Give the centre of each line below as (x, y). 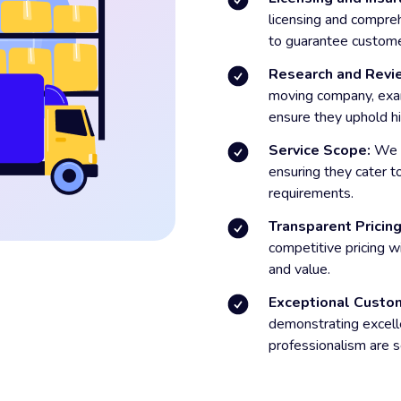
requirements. (311, 193)
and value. (299, 269)
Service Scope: (320, 150)
